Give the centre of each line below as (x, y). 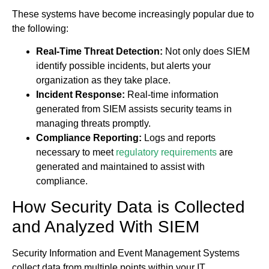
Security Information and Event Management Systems (126, 253)
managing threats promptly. (93, 123)
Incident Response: (80, 94)
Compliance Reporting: (89, 138)
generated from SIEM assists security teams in (134, 109)
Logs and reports (179, 138)
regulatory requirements (166, 152)
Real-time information (172, 94)
